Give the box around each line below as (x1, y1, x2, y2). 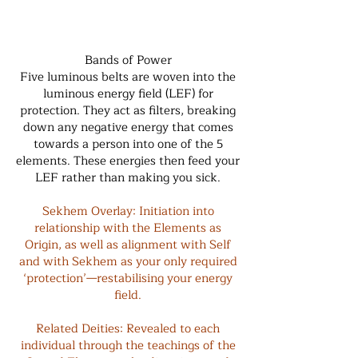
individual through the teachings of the (20, 336, 236, 356)
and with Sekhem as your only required (18, 252, 237, 272)
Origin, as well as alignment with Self (25, 235, 231, 255)
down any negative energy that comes (22, 117, 233, 137)
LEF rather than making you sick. (35, 168, 221, 188)
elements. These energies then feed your (16, 151, 240, 171)
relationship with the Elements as (34, 218, 221, 238)
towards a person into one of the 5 (33, 134, 223, 154)
